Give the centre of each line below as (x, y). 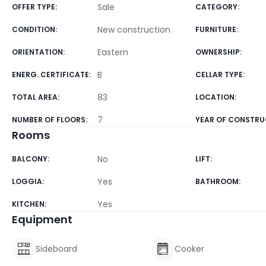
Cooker (189, 249)
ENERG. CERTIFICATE (50, 75)
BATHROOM (217, 181)
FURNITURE (216, 29)
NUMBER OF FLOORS (49, 120)
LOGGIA (27, 181)
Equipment (42, 219)
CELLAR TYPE (219, 75)
